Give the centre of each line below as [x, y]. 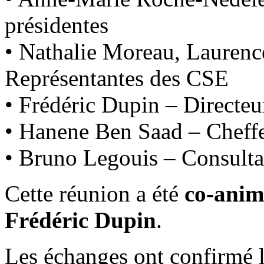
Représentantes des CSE [117, 78]
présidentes [57, 25]
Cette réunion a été [95, 194]
